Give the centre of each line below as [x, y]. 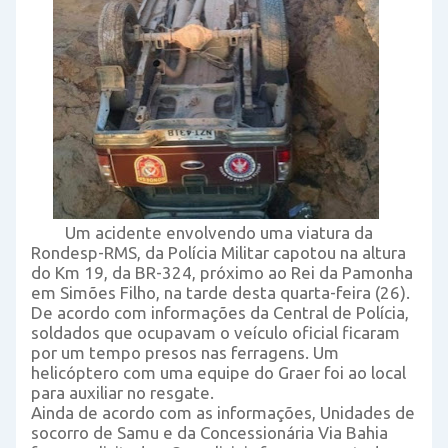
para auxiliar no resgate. [122, 392]
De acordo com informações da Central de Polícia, [220, 312]
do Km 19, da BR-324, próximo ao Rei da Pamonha [222, 272]
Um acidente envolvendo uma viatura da [219, 232]
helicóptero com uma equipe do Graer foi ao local [218, 372]
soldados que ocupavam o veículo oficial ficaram [215, 332]
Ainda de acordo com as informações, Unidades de [223, 412]
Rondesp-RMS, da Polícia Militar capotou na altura [218, 252]
